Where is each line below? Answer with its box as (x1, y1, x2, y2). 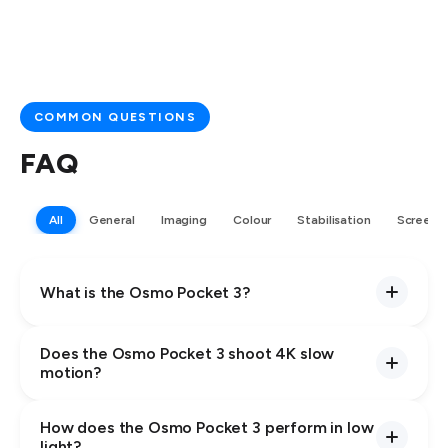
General (88, 213, 135, 228)
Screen (396, 213, 438, 228)
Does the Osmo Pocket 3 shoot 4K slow (40, 344, 335, 364)
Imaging (160, 213, 207, 228)
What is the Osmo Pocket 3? (40, 282, 250, 302)
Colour (232, 213, 272, 228)
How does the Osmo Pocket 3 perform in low (40, 418, 374, 438)
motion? (40, 363, 101, 383)
